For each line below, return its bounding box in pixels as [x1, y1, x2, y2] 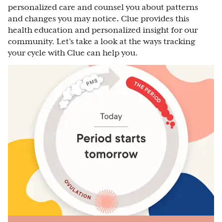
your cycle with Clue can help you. [8, 49, 138, 57]
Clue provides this [121, 14, 189, 23]
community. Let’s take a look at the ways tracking [8, 37, 195, 46]
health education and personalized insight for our [8, 26, 198, 35]
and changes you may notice [8, 14, 116, 23]
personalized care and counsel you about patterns [8, 3, 198, 12]
